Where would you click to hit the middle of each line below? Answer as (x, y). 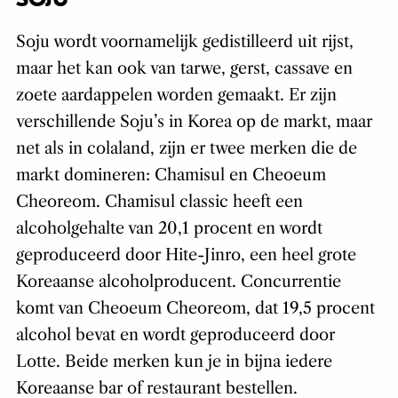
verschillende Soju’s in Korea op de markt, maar (194, 121)
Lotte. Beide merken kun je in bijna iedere (174, 361)
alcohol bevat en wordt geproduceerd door (175, 334)
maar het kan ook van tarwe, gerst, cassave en (184, 68)
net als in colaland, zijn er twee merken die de (186, 148)
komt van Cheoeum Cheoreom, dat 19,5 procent (195, 308)
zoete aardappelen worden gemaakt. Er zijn (176, 95)
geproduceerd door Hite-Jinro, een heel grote (186, 255)
